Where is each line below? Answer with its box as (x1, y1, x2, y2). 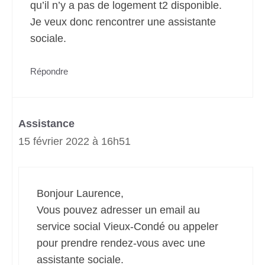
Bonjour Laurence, (37, 188, 124, 199)
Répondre (30, 66, 68, 76)
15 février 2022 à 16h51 (18, 135, 131, 147)
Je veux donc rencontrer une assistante (30, 16, 216, 28)
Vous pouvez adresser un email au (37, 204, 200, 216)
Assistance (18, 118, 75, 130)
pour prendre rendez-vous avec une (37, 237, 205, 249)
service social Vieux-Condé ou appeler (37, 221, 218, 232)
